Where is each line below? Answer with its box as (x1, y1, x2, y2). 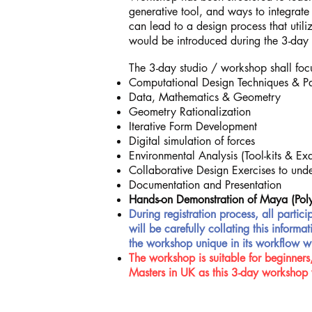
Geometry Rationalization (129, 104, 251, 119)
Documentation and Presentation (129, 178, 281, 192)
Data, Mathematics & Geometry (129, 90, 281, 104)
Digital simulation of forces (129, 134, 255, 148)
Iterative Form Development (129, 119, 257, 134)
